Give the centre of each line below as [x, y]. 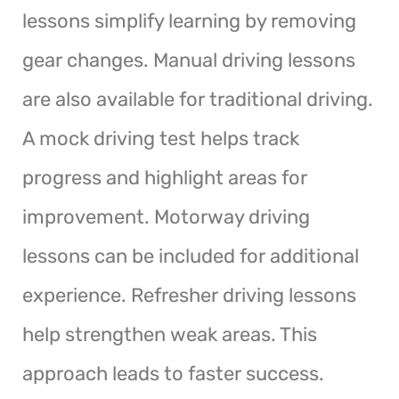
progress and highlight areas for [165, 177]
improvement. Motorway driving [166, 216]
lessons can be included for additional [191, 256]
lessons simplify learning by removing [189, 20]
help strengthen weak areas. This [170, 334]
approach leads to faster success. [173, 373]
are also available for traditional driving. [198, 99]
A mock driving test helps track [161, 138]
